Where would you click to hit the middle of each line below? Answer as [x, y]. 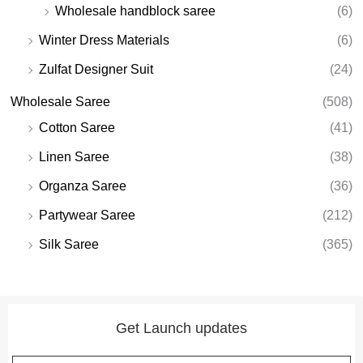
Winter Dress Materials [105, 40]
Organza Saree [83, 186]
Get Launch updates [181, 328]
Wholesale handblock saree [136, 11]
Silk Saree [69, 244]
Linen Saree [75, 156]
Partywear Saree [88, 215]
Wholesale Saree [61, 101]
